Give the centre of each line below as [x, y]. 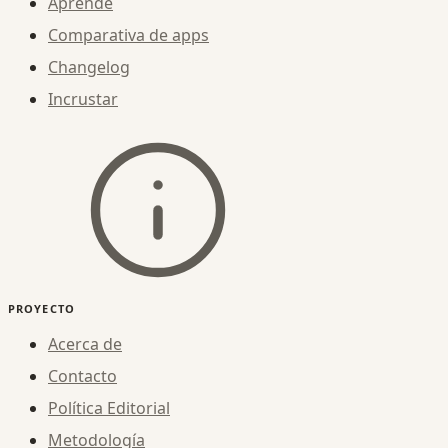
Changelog [89, 66]
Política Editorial [109, 407]
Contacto [82, 375]
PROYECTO [41, 308]
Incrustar [83, 98]
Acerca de [85, 343]
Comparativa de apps [128, 34]
